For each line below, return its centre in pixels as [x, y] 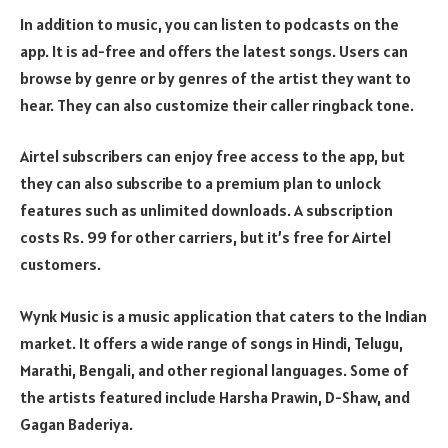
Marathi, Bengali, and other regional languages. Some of [214, 369]
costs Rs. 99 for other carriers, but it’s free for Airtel [205, 237]
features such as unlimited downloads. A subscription [206, 210]
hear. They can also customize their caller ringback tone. [217, 104]
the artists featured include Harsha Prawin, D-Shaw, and [215, 396]
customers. [60, 264]
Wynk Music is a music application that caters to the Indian [223, 315]
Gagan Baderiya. [76, 423]
